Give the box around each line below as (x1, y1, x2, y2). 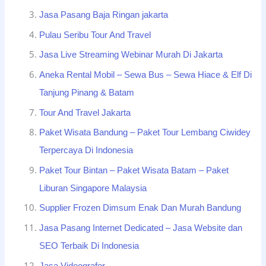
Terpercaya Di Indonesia (39, 145, 134, 156)
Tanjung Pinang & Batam (39, 87, 135, 97)
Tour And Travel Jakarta (39, 107, 131, 118)
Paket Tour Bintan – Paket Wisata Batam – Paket (39, 165, 229, 175)
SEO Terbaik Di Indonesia (39, 241, 140, 251)
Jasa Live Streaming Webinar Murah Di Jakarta (39, 50, 223, 60)
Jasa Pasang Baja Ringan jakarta (39, 9, 169, 20)
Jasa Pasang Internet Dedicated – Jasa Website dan (39, 223, 243, 233)
